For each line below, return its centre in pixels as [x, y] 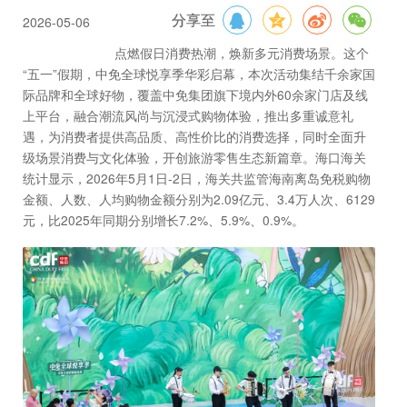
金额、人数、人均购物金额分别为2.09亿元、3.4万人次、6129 [199, 199]
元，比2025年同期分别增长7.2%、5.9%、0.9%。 [164, 220]
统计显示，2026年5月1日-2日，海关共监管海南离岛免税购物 [197, 179]
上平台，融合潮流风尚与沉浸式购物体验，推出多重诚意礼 [188, 116]
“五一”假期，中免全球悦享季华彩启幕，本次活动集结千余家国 [199, 74]
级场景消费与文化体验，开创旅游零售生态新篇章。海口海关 [194, 158]
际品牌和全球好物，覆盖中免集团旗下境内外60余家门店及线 [195, 95]
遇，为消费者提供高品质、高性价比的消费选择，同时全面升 [194, 137]
